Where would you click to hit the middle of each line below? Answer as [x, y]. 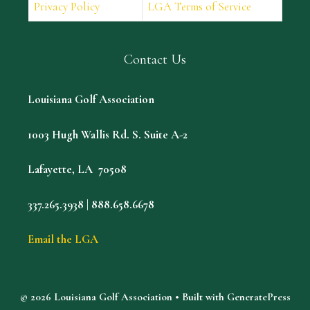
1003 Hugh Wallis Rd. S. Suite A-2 [108, 134]
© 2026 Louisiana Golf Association [96, 297]
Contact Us [155, 60]
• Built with [199, 297]
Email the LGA [63, 239]
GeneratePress [258, 297]
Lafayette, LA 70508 [77, 170]
